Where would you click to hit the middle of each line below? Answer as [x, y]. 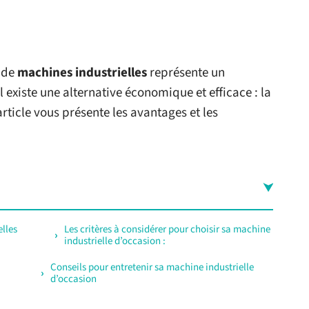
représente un [186, 73]
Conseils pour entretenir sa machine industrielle [152, 267]
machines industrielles [82, 73]
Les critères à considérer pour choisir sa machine [167, 229]
